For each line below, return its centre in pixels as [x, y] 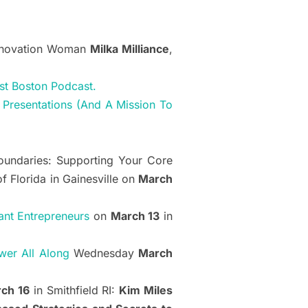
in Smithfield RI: [75, 290]
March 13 [135, 216]
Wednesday [106, 253]
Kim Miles [146, 290]
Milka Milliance [130, 49]
